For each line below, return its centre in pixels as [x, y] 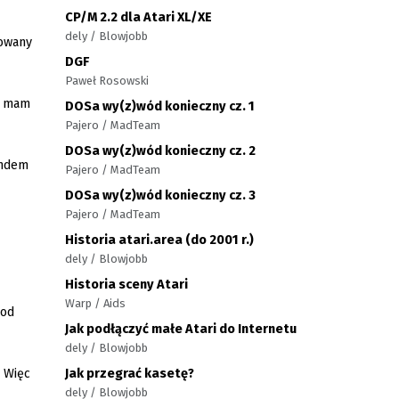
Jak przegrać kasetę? [130, 373]
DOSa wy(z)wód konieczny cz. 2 [160, 151]
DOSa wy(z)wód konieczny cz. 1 [160, 106]
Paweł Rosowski [107, 81]
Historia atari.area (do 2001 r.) [159, 240]
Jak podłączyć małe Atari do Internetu [181, 329]
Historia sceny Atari [126, 284]
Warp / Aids [95, 303]
